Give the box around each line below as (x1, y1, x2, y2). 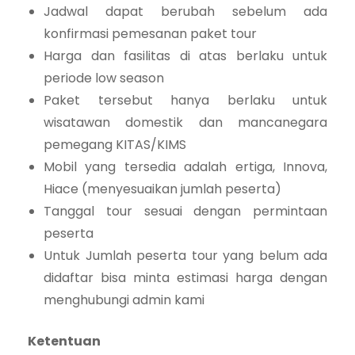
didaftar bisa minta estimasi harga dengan (44, 269, 327, 288)
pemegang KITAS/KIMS (44, 136, 186, 155)
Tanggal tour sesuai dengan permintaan (44, 202, 327, 221)
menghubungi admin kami (44, 291, 204, 310)
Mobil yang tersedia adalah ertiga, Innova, (44, 158, 327, 177)
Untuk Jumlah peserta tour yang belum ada (44, 246, 327, 265)
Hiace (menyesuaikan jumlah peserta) (44, 180, 281, 199)
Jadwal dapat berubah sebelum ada (44, 2, 327, 21)
